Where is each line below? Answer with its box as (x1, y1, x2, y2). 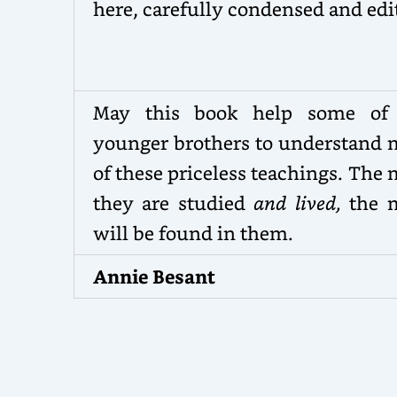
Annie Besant (92, 263, 215, 288)
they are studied (92, 190, 254, 214)
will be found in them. (92, 220, 293, 245)
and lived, (253, 190, 350, 214)
